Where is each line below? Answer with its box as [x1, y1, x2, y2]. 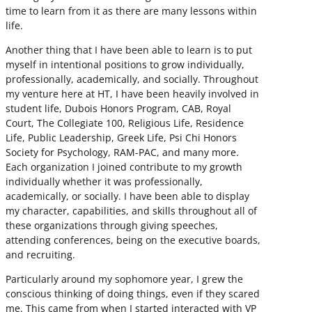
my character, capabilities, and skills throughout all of [6, 204, 257, 218]
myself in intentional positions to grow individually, [6, 58, 244, 72]
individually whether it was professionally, [6, 175, 203, 189]
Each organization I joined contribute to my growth [6, 160, 242, 174]
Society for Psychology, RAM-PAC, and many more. [6, 146, 239, 159]
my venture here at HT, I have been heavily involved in [6, 87, 259, 101]
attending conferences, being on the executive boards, [6, 233, 260, 247]
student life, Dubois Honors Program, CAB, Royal [6, 102, 231, 116]
